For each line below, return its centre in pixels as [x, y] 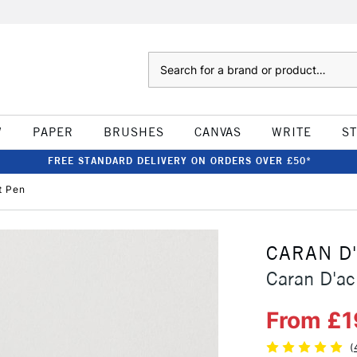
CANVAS [218, 132]
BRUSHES [133, 132]
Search [164, 60]
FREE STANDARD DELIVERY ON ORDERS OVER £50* [179, 161]
